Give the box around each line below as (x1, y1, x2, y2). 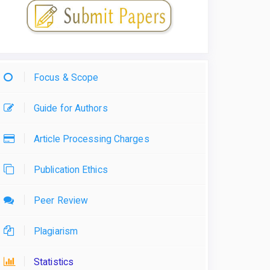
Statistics (34, 256, 74, 268)
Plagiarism (34, 225, 78, 237)
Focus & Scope (34, 71, 99, 83)
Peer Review (34, 194, 89, 206)
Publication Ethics (34, 163, 108, 175)
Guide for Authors (34, 102, 108, 114)
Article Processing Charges (34, 133, 149, 145)
